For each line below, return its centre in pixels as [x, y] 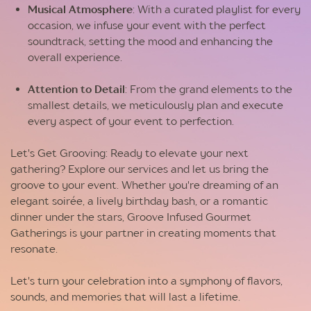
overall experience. [75, 57]
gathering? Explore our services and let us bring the [139, 169]
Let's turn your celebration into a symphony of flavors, [146, 281]
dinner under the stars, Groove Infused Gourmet [131, 217]
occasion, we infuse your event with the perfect [147, 25]
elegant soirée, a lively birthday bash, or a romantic [139, 201]
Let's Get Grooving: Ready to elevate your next [129, 153]
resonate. [34, 249]
